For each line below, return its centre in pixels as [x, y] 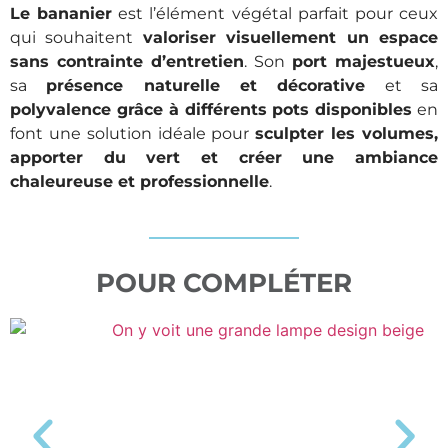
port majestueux [363, 61]
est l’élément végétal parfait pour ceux [275, 13]
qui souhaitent [76, 37]
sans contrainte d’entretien [127, 61]
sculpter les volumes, [347, 133]
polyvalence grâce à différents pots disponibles [211, 109]
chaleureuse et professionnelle [139, 181]
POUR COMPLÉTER [224, 282]
